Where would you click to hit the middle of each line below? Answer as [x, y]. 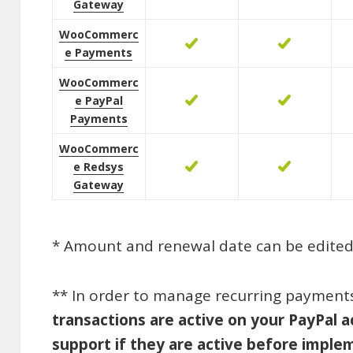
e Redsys [99, 167]
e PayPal [98, 101]
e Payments [99, 53]
